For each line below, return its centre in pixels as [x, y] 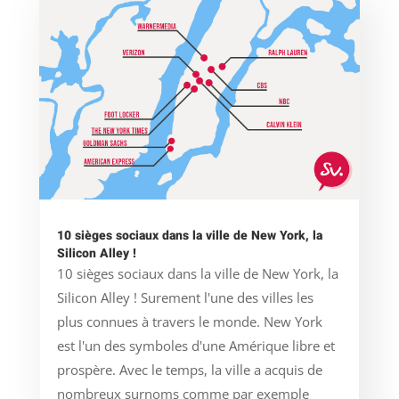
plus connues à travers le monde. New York [189, 322]
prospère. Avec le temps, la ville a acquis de [189, 370]
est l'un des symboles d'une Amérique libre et [195, 346]
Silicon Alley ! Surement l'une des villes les [185, 298]
